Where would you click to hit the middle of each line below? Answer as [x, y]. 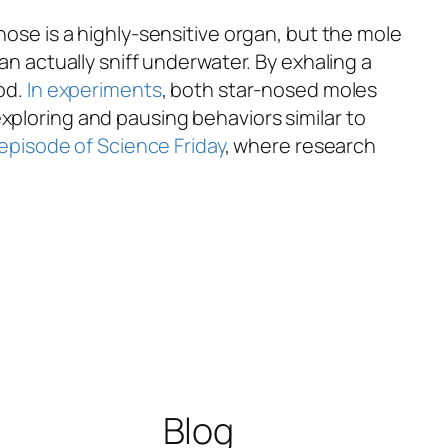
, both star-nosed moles [269, 89]
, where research [300, 145]
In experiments [94, 89]
